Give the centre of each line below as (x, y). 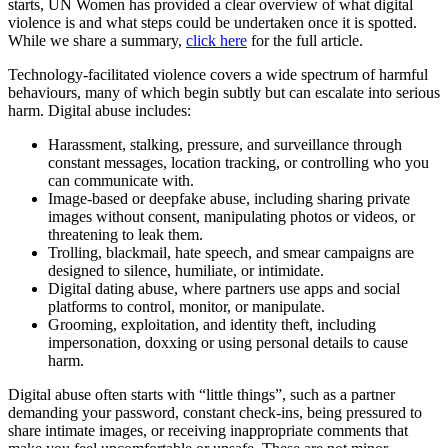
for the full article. (305, 41)
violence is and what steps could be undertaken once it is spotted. (212, 23)
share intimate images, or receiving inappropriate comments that (208, 431)
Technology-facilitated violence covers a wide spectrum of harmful (218, 75)
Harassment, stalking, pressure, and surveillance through (225, 145)
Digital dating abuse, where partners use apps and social (224, 289)
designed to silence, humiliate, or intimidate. (186, 271)
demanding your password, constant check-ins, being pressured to (215, 413)
